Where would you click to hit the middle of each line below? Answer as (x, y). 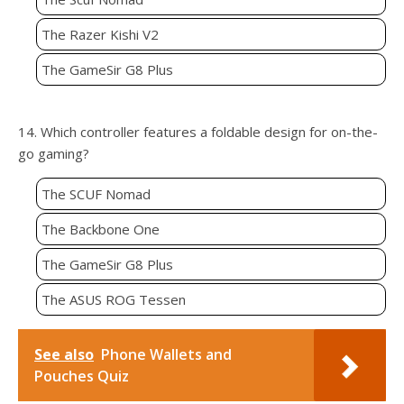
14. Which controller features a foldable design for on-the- (198, 132)
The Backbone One (101, 230)
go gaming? (54, 154)
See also (64, 355)
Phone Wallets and (166, 355)
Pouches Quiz (82, 376)
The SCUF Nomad (96, 194)
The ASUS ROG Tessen (114, 300)
